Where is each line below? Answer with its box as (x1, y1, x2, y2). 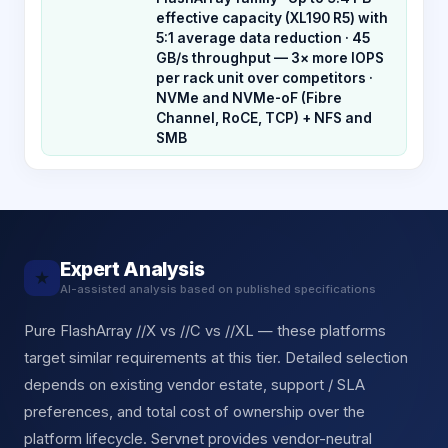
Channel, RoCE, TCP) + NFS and (156, 109, 372, 126)
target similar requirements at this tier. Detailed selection (24, 348, 408, 367)
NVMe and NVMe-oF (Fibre (156, 89, 342, 106)
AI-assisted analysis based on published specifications (60, 281, 376, 296)
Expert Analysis (60, 256, 205, 281)
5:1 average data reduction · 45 (156, 29, 370, 46)
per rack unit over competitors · (156, 69, 373, 86)
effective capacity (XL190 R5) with (156, 9, 388, 26)
